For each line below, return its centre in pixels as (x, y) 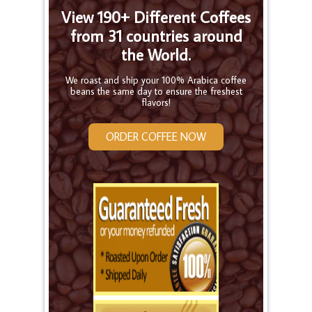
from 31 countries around (156, 35)
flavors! (156, 102)
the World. (156, 54)
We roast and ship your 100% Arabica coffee (156, 80)
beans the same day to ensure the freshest (156, 91)
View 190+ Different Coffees (156, 16)
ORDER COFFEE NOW (156, 136)
